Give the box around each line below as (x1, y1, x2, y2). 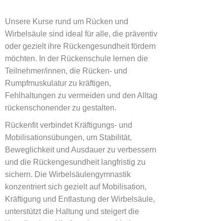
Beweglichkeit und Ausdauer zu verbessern (5, 146, 156, 154)
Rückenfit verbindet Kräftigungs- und (5, 121, 132, 129)
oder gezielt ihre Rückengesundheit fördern (5, 42, 156, 50)
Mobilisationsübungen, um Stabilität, (5, 133, 132, 142)
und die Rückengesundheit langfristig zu (5, 158, 146, 166)
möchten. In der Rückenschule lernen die (5, 54, 148, 63)
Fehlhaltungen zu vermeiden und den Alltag (5, 91, 157, 100)
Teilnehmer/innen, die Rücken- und (5, 67, 127, 75)
